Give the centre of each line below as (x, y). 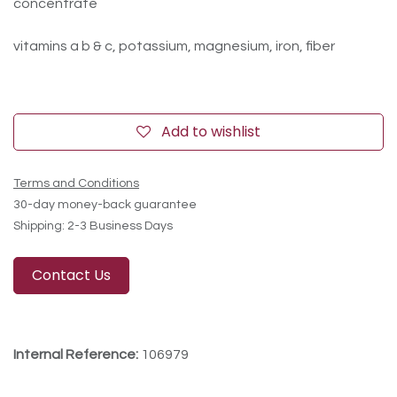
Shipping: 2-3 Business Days (93, 226)
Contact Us (71, 275)
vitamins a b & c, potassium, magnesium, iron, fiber (174, 46)
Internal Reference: (77, 354)
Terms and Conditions (76, 183)
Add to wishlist (211, 131)
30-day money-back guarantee (105, 204)
